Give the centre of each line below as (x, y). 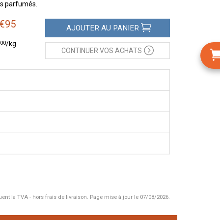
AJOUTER (82, 28)
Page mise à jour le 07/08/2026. (129, 197)
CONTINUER (80, 51)
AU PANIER (119, 28)
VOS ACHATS (120, 51)
